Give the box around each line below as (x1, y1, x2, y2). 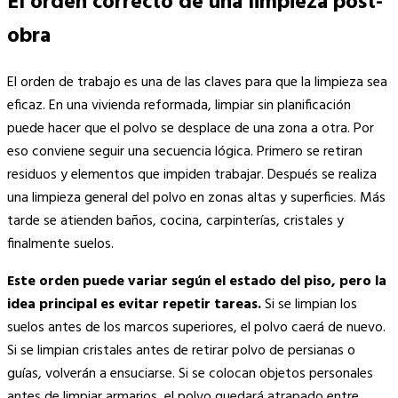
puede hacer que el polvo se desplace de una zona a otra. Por (7, 117, 374, 141)
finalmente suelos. (7, 233, 114, 257)
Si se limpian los (261, 293, 357, 317)
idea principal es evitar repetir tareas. (7, 293, 261, 317)
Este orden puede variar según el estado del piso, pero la (7, 270, 386, 294)
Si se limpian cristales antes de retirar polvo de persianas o (7, 339, 355, 363)
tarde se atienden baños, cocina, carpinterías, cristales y (7, 210, 344, 234)
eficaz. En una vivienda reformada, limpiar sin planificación (7, 94, 351, 118)
